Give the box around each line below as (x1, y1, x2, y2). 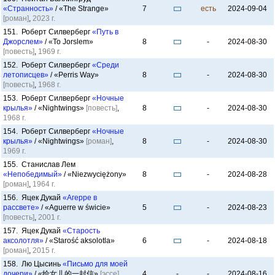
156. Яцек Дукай (3, 193, 63, 202)
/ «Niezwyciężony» (62, 170, 126, 179)
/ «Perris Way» (48, 71, 99, 79)
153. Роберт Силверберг (3, 94, 92, 103)
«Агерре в (63, 193, 97, 202)
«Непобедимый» (3, 170, 62, 179)
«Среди (92, 61, 119, 69)
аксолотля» (3, 236, 44, 245)
